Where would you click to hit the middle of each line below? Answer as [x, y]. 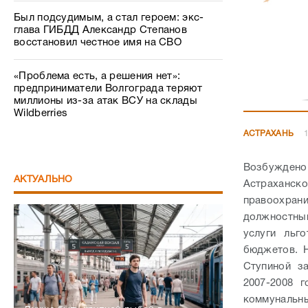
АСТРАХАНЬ [268, 133]
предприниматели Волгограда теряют [108, 89]
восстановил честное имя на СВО [98, 43]
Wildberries [41, 113]
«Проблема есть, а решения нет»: [97, 76]
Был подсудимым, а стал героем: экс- [109, 18]
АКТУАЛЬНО [43, 180]
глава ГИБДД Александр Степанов [101, 30]
